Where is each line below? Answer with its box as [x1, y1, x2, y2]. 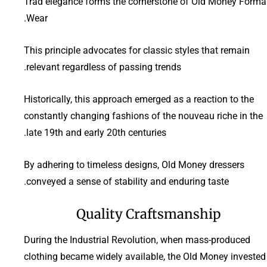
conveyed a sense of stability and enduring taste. [26, 175, 229, 187]
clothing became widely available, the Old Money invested [24, 250, 266, 262]
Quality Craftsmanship [76, 205, 221, 222]
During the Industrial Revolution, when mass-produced [24, 234, 250, 246]
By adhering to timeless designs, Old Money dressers [24, 159, 244, 170]
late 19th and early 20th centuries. [26, 126, 166, 138]
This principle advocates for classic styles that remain [24, 44, 250, 56]
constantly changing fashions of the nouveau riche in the [24, 110, 263, 122]
